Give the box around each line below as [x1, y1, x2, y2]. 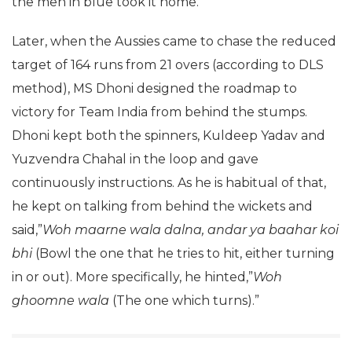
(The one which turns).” [109, 292, 259, 308]
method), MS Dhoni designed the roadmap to [12, 80, 297, 96]
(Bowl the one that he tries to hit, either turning [35, 245, 335, 261]
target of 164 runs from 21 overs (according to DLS [12, 57, 324, 72]
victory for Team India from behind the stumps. [12, 104, 307, 119]
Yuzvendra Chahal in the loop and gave [12, 151, 258, 167]
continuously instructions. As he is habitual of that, [12, 174, 326, 190]
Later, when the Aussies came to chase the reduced [12, 33, 336, 49]
